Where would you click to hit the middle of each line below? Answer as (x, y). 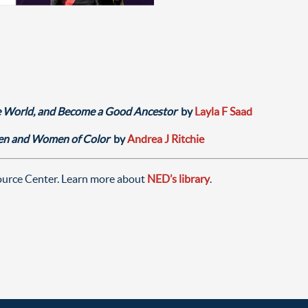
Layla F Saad (223, 111)
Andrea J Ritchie (166, 139)
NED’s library (178, 178)
